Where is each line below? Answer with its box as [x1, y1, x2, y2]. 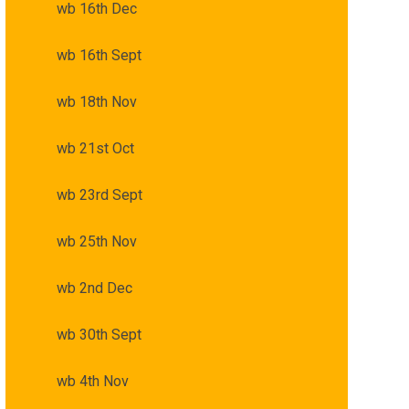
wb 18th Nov [56, 92, 137, 110]
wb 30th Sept [56, 325, 142, 343]
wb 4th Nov [56, 372, 129, 390]
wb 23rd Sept [56, 185, 142, 204]
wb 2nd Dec [56, 278, 132, 297]
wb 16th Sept [56, 46, 142, 64]
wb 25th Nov [56, 232, 137, 250]
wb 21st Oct [56, 139, 134, 157]
